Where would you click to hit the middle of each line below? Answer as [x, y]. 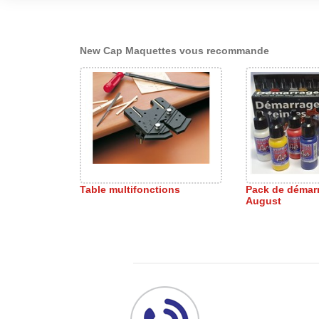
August [263, 201]
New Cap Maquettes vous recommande [174, 51]
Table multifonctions [130, 189]
